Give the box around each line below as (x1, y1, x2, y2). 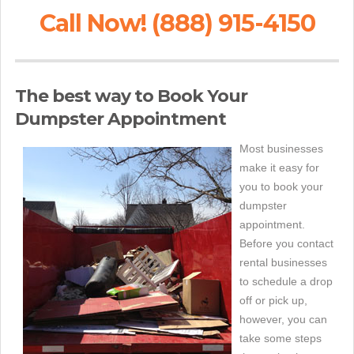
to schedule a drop (239, 275, 333, 288)
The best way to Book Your (15, 85, 247, 107)
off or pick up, (239, 294, 307, 307)
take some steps (239, 332, 322, 345)
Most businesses (239, 142, 323, 156)
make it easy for (239, 161, 319, 175)
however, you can (239, 313, 327, 326)
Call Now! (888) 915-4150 (39, 9, 315, 39)
